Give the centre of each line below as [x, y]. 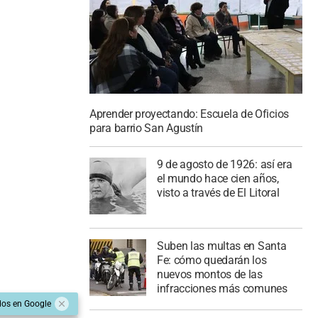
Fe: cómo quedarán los [212, 260]
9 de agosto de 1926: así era [224, 164]
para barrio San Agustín [147, 128]
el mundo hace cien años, [218, 179]
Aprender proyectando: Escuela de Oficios [189, 114]
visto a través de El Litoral [218, 193]
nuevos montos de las [209, 274]
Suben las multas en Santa [221, 246]
